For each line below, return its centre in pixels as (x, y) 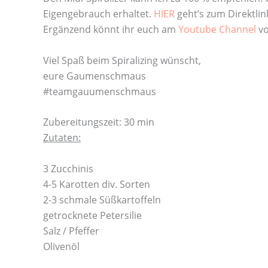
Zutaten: (62, 138)
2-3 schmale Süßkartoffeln (102, 200)
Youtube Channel (217, 30)
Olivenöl (61, 246)
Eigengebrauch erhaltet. (98, 14)
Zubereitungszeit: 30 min (99, 122)
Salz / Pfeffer (71, 231)
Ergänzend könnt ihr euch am (111, 30)
